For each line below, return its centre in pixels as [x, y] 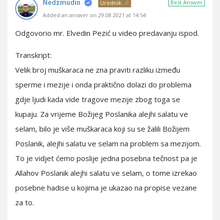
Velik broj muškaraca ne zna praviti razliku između [98, 70]
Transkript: [33, 55]
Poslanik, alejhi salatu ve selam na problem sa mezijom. [108, 143]
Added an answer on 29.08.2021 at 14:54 [94, 15]
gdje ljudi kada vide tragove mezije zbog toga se [98, 99]
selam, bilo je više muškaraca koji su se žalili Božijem [102, 129]
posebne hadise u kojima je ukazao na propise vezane [106, 188]
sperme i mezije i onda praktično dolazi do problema [103, 84]
